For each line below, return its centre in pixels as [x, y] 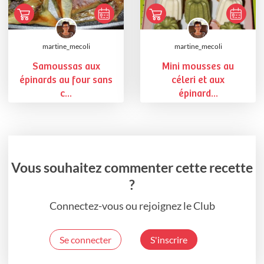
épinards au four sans [66, 81]
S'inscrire [169, 239]
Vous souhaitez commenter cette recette [132, 167]
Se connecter [85, 239]
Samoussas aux [66, 67]
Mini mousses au [198, 67]
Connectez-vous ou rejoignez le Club [132, 205]
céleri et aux [198, 81]
